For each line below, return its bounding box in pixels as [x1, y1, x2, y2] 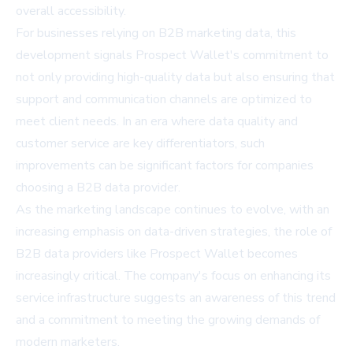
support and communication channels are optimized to [16, 90, 312, 108]
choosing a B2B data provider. [16, 178, 180, 196]
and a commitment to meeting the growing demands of [16, 310, 320, 329]
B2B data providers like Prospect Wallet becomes [16, 244, 298, 262]
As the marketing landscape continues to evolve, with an [16, 200, 329, 218]
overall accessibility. [16, 2, 126, 20]
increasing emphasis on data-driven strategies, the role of [16, 222, 332, 240]
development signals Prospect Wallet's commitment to [16, 46, 329, 64]
